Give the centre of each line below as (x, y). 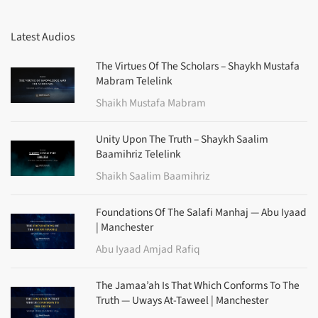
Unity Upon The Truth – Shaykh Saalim (182, 139)
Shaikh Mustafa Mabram (151, 103)
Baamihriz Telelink (138, 154)
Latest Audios (43, 37)
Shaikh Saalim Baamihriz (153, 176)
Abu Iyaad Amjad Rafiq (148, 250)
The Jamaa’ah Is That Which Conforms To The (198, 286)
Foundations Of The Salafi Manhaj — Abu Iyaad (201, 213)
